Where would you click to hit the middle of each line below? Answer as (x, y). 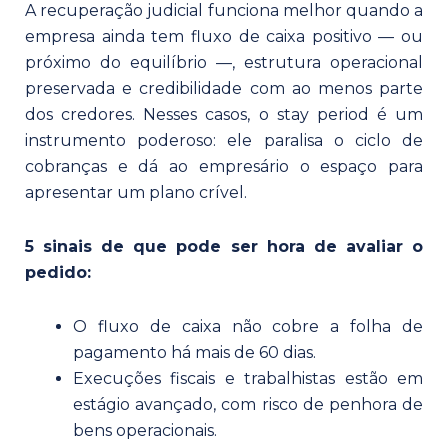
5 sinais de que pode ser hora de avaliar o (224, 246)
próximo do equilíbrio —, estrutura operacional (224, 62)
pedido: (58, 272)
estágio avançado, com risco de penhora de (248, 404)
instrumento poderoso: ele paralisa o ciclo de (224, 140)
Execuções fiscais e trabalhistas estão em (248, 378)
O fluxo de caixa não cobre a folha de (248, 326)
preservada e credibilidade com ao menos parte (224, 88)
